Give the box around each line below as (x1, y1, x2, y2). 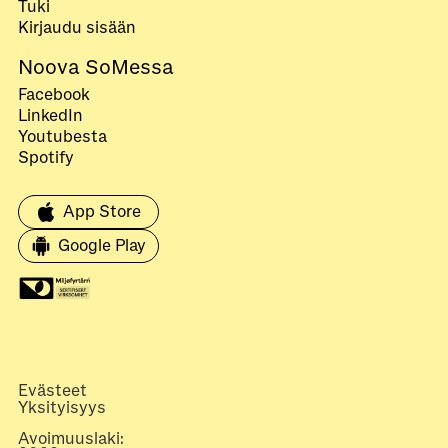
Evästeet (18, 381, 87, 402)
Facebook (18, 85, 90, 106)
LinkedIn (18, 106, 83, 127)
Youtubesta (18, 127, 107, 148)
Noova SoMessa (18, 55, 174, 81)
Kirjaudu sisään (18, 18, 136, 39)
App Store (63, 202, 141, 223)
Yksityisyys (18, 397, 106, 418)
